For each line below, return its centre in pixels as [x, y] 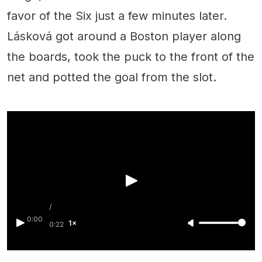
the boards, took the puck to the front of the [131, 56]
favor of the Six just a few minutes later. [117, 15]
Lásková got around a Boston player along [124, 36]
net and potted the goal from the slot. [112, 77]
